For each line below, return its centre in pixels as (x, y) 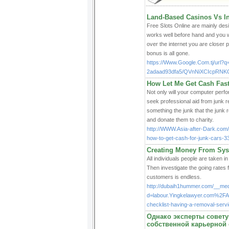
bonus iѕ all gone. (168, 53)
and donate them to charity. (180, 120)
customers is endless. (174, 177)
